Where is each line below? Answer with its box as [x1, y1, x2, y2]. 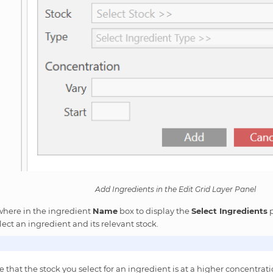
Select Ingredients [191, 205, 268, 216]
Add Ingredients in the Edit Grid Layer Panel [94, 184, 256, 194]
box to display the [118, 205, 192, 216]
